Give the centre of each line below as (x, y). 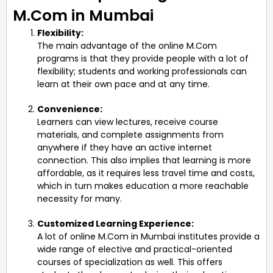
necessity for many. (80, 198)
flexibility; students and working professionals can (142, 71)
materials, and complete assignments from (130, 134)
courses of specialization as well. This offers (130, 262)
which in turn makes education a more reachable (143, 186)
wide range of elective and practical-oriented (135, 249)
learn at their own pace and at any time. (123, 84)
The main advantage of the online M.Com (127, 45)
